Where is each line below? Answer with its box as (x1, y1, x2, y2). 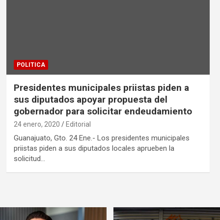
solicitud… (13, 154, 45, 164)
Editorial (65, 120, 91, 129)
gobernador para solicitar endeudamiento (13, 106, 192, 117)
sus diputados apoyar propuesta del (13, 94, 167, 106)
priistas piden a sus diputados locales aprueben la (13, 144, 174, 153)
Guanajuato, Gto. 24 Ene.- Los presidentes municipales (13, 134, 190, 143)
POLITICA (16, 61, 45, 69)
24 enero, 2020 (13, 120, 60, 129)
